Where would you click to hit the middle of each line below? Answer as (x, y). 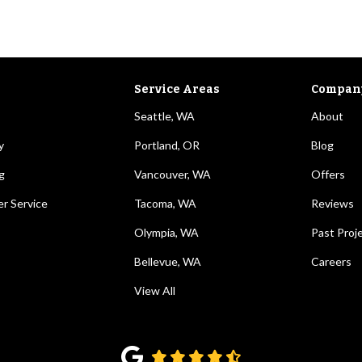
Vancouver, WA (172, 174)
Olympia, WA (166, 232)
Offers (328, 174)
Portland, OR (166, 145)
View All (154, 290)
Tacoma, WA (165, 203)
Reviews (333, 203)
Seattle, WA (164, 116)
